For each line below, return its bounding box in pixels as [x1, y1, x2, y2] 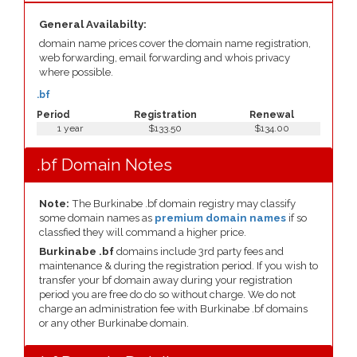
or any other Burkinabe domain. [39, 317, 189, 329]
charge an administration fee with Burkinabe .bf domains [39, 303, 308, 315]
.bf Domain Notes [37, 155, 172, 175]
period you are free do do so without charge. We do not [39, 288, 296, 300]
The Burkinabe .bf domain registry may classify [69, 198, 296, 210]
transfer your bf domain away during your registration [39, 274, 292, 286]
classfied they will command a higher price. [39, 226, 246, 238]
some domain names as [39, 212, 155, 224]
